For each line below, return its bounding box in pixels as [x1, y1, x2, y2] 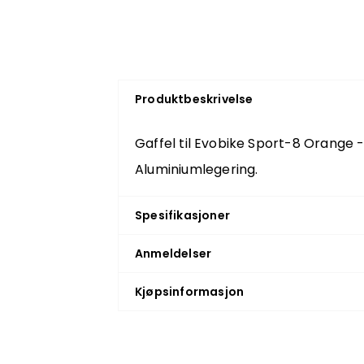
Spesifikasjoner [135, 207, 230, 223]
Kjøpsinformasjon [135, 284, 245, 300]
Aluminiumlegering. [135, 160, 258, 179]
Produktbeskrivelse [135, 91, 253, 107]
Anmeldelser [135, 245, 212, 262]
